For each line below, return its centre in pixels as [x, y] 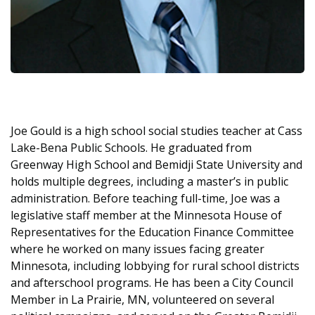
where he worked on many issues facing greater [137, 249]
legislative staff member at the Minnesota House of [146, 215]
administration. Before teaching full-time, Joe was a [145, 198]
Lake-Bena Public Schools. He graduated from [131, 148]
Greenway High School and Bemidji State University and [156, 165]
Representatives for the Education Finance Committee [152, 232]
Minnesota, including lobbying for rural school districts [155, 266]
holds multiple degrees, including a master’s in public [149, 181]
